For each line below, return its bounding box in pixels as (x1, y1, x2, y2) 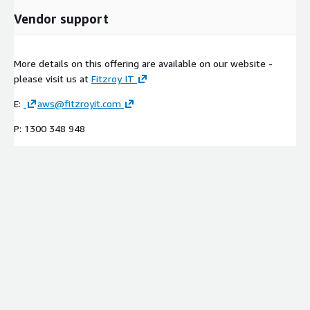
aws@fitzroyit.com (37, 97, 121, 109)
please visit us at (14, 72, 91, 84)
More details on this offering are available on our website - (14, 57, 273, 69)
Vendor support (14, 10, 109, 26)
